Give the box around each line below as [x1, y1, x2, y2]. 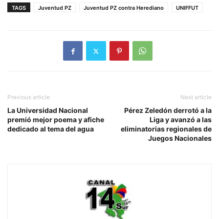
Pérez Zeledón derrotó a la [124, 106, 212, 115]
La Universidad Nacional [7, 106, 88, 115]
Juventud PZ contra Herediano [84, 4, 164, 12]
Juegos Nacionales [148, 134, 212, 143]
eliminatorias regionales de [121, 125, 212, 133]
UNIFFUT [176, 4, 198, 12]
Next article [180, 93, 212, 101]
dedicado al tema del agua [7, 125, 94, 133]
